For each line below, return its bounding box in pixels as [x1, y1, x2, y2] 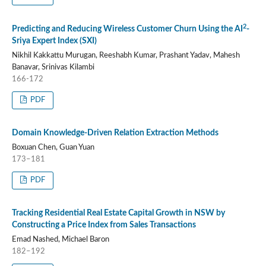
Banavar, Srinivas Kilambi [11, 63, 94, 71]
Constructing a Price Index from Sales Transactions [11, 220, 196, 229]
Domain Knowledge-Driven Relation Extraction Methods [11, 128, 218, 137]
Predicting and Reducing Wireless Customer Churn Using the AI [11, 24, 243, 33]
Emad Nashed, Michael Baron [11, 235, 109, 243]
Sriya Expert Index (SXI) [11, 36, 97, 45]
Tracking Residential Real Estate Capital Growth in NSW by [11, 208, 225, 217]
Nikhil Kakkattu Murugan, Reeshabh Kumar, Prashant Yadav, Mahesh [11, 51, 240, 59]
